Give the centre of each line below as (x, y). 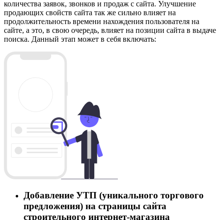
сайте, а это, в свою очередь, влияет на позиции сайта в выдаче (110, 30)
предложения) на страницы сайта (95, 206)
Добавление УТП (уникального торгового (114, 195)
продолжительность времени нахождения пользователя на (102, 21)
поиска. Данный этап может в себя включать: (80, 39)
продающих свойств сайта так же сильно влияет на (90, 12)
